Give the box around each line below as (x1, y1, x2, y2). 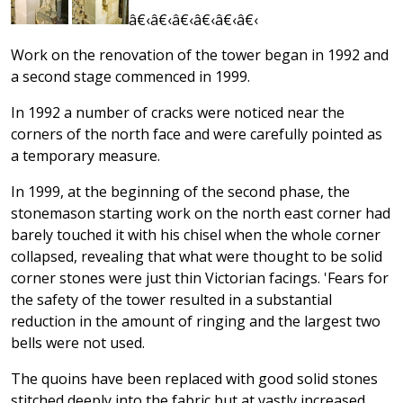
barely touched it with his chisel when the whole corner (11, 225, 381, 246)
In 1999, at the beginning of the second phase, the (11, 182, 350, 202)
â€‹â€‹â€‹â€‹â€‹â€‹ (129, 9, 259, 30)
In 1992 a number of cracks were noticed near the (11, 103, 345, 123)
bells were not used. (11, 333, 148, 354)
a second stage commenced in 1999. (11, 67, 250, 87)
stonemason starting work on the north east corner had (11, 203, 390, 224)
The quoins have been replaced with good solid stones (11, 369, 378, 390)
